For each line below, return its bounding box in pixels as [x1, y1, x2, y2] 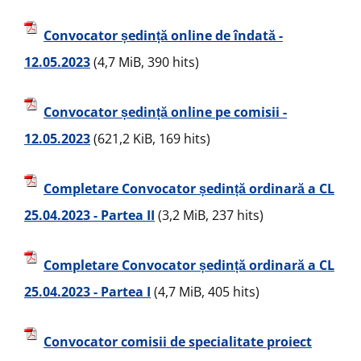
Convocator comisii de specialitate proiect [44, 333, 312, 351]
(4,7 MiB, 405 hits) [151, 283, 259, 301]
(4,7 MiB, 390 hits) [90, 53, 199, 72]
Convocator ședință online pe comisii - [44, 103, 287, 122]
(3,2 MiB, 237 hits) [155, 206, 263, 225]
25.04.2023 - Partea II [24, 206, 155, 225]
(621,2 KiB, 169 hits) [90, 130, 210, 148]
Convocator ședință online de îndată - [44, 27, 283, 45]
